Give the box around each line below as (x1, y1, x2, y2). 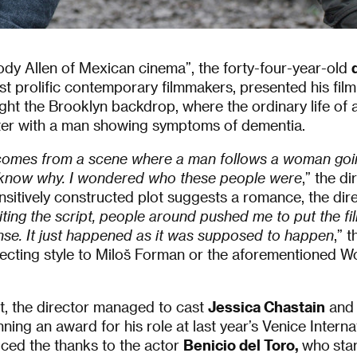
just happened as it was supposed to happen (39, 226, 334, 243)
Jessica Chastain (208, 297, 325, 315)
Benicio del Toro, (183, 335, 302, 353)
